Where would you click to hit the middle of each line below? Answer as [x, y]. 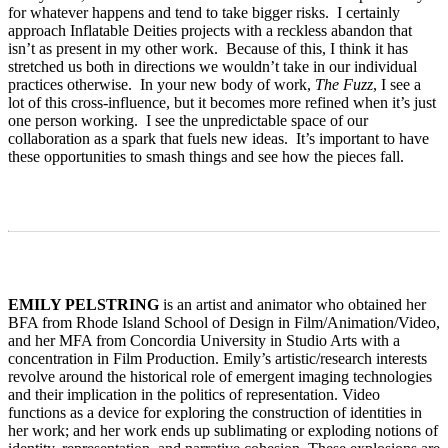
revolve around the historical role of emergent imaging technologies [220, 377]
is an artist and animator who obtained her [292, 305]
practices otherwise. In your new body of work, [161, 85]
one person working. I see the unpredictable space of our [188, 121]
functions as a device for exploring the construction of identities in [215, 413]
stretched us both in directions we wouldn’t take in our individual [212, 67]
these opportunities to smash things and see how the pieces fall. [206, 157]
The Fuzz [344, 85]
